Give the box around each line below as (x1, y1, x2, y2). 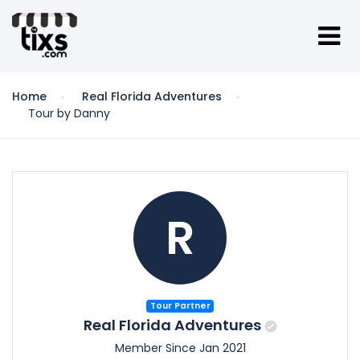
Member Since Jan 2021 (114, 340, 246, 356)
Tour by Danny (28, 105, 110, 121)
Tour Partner (149, 300, 211, 312)
